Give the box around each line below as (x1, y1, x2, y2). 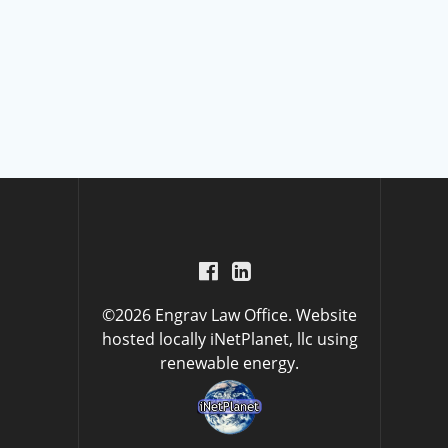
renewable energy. (160, 352, 300, 374)
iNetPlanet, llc (209, 328, 313, 350)
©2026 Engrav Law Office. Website (102, 304, 358, 326)
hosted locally (101, 328, 210, 350)
